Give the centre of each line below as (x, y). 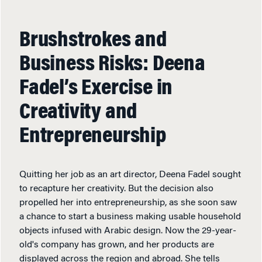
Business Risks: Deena (112, 65)
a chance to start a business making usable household (130, 217)
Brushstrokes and (93, 41)
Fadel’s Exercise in (96, 89)
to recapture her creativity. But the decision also (116, 189)
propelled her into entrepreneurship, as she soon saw (128, 203)
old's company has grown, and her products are (117, 245)
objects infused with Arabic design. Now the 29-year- (128, 231)
